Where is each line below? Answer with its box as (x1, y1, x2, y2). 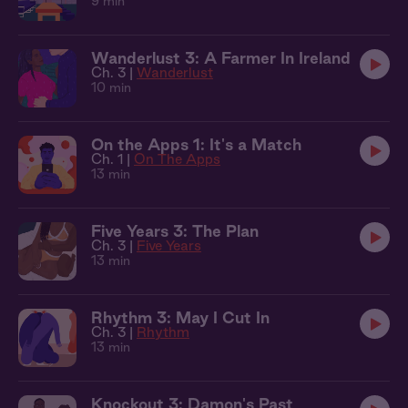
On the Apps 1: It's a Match (91, 136, 301, 153)
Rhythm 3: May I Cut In (91, 309, 270, 326)
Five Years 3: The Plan (91, 222, 259, 240)
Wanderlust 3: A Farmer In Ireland (91, 49, 351, 66)
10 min (91, 80, 131, 95)
